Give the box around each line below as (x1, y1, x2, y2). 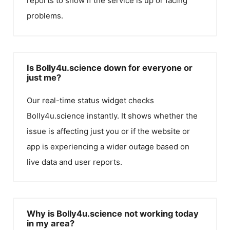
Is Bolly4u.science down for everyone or (27, 62, 193, 73)
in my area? (27, 218, 74, 228)
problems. (27, 11, 63, 21)
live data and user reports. (27, 157, 122, 167)
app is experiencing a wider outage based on (27, 141, 189, 151)
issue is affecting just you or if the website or (27, 126, 190, 136)
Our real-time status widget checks (27, 95, 154, 105)
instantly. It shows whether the (85, 110, 198, 121)
